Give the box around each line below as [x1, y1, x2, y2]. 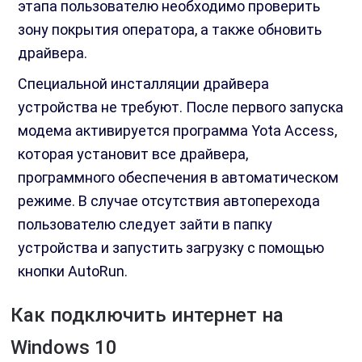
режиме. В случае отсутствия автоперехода [18, 192, 321, 210]
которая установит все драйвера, [18, 145, 249, 163]
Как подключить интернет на [11, 304, 284, 327]
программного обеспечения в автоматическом [18, 169, 339, 187]
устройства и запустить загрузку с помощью [18, 239, 325, 257]
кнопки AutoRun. [18, 263, 128, 280]
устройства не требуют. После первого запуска [18, 99, 344, 116]
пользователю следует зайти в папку [18, 216, 273, 234]
